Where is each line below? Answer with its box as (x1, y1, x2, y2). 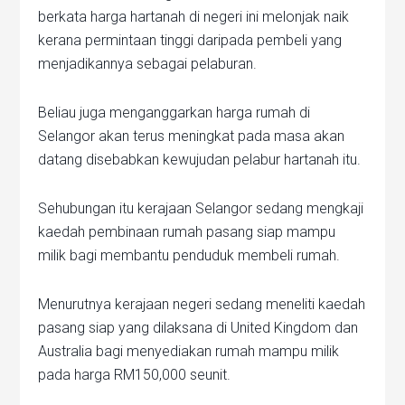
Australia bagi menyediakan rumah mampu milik (38, 343, 340, 360)
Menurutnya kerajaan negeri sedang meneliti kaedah (38, 296, 366, 313)
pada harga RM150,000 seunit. (38, 366, 231, 383)
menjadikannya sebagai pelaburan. (38, 55, 258, 72)
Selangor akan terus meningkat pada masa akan (38, 127, 345, 145)
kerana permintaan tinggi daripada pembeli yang (38, 32, 343, 49)
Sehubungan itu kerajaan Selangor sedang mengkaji (38, 200, 364, 217)
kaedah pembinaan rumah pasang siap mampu (38, 223, 336, 240)
